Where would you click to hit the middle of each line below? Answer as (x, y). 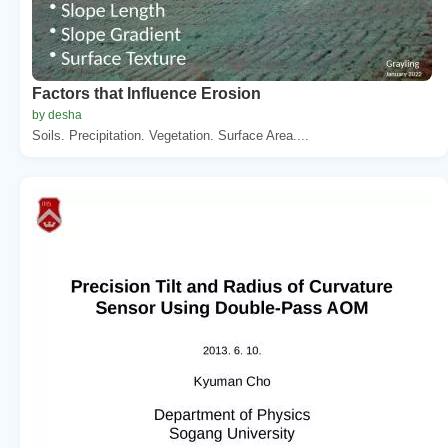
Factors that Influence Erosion (146, 93)
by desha (57, 114)
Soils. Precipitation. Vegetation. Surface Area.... (170, 135)
